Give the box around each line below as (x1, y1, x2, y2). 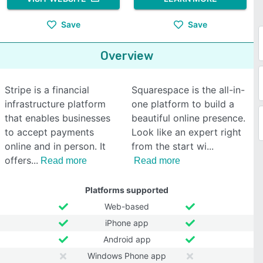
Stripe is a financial (5, 84, 89, 96)
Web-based (104, 201, 149, 211)
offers (5, 154, 31, 166)
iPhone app (105, 218, 149, 228)
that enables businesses (5, 112, 110, 124)
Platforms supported (85, 185, 168, 195)
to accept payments (5, 126, 94, 138)
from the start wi (131, 140, 207, 152)
